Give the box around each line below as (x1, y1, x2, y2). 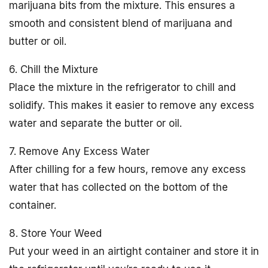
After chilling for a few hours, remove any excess (9, 163, 246, 175)
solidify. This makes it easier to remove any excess (9, 99, 254, 111)
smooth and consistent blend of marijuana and (9, 17, 232, 29)
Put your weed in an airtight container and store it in (9, 245, 259, 257)
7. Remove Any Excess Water (9, 145, 150, 157)
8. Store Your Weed (9, 227, 102, 239)
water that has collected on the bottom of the (9, 181, 228, 193)
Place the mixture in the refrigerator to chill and (9, 81, 236, 93)
